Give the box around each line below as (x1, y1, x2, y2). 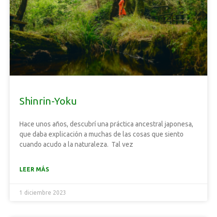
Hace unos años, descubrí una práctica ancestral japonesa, (19, 120, 193, 128)
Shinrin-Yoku (19, 95, 77, 107)
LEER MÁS (19, 166, 49, 172)
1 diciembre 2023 (19, 189, 66, 196)
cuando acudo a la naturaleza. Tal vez (19, 140, 133, 148)
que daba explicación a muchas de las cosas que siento (19, 130, 184, 138)
